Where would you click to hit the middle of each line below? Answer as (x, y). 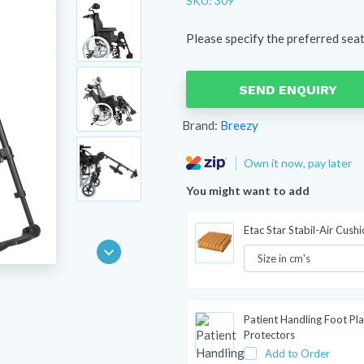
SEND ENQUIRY (288, 89)
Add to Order (297, 353)
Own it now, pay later (299, 162)
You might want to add (248, 191)
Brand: (201, 125)
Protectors (269, 334)
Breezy (239, 125)
